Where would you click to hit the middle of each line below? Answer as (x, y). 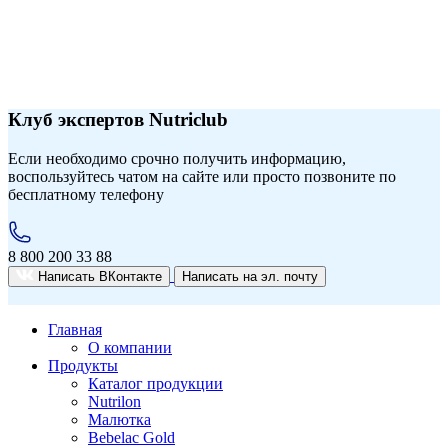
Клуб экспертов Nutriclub (118, 119)
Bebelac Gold (131, 437)
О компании (130, 347)
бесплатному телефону (86, 194)
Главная (75, 329)
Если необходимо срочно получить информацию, (177, 158)
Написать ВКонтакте (100, 276)
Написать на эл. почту (250, 276)
